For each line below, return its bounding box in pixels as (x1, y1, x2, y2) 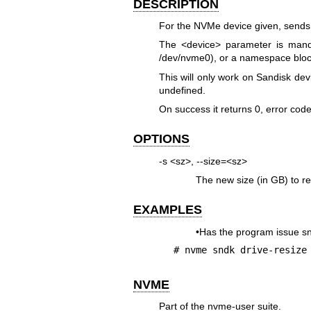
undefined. (158, 84, 205, 96)
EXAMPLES (133, 203, 202, 217)
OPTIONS (133, 132, 190, 146)
